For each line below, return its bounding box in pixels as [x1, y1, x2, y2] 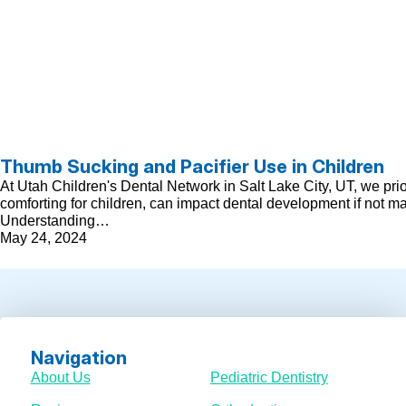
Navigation [30, 346, 127, 370]
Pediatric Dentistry [209, 369, 328, 386]
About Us [30, 369, 91, 386]
